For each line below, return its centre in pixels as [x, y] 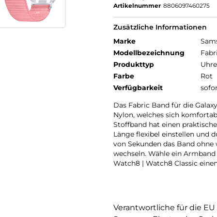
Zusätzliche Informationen [160, 27]
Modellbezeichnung [149, 53]
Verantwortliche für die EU [164, 208]
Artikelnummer [137, 6]
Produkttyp [134, 65]
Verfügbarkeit [138, 88]
